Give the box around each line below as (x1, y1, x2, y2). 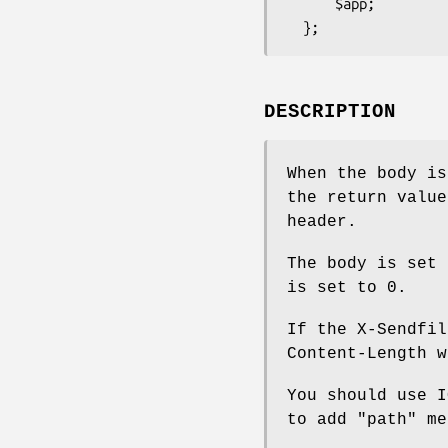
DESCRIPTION (264, 101, 396, 124)
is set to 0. (287, 279, 407, 298)
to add (287, 411, 357, 430)
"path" (357, 411, 417, 430)
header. (287, 213, 357, 232)
